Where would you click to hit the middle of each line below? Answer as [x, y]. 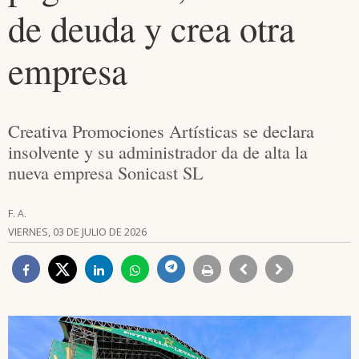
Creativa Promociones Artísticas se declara [161, 131]
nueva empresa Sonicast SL [106, 172]
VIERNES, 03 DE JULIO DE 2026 [77, 232]
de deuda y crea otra [151, 28]
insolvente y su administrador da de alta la [158, 151]
